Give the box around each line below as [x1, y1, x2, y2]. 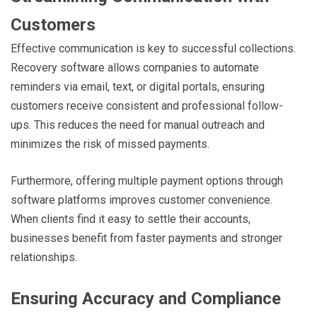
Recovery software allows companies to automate [11, 60, 259, 74]
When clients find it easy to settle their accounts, [11, 212, 250, 226]
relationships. [11, 250, 77, 264]
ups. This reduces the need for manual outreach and [11, 117, 265, 132]
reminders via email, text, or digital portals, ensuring [11, 79, 265, 93]
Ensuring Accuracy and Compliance [11, 288, 281, 309]
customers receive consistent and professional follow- [11, 98, 283, 113]
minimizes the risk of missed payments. [11, 137, 209, 151]
